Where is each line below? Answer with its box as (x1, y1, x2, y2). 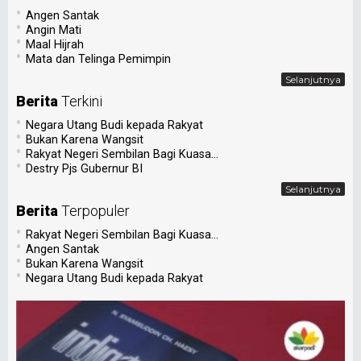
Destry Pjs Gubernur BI (26, 162, 143, 176)
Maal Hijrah (26, 38, 84, 52)
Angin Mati (26, 23, 81, 38)
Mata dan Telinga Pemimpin (26, 52, 171, 67)
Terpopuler (61, 202, 130, 220)
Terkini (61, 93, 102, 110)
